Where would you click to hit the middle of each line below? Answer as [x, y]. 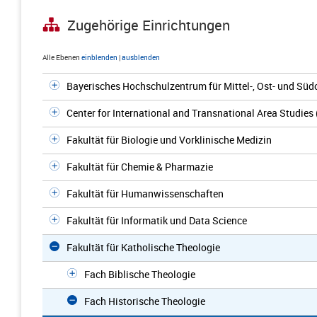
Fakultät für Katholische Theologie [143, 247]
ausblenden [141, 57]
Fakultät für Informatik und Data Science [157, 220]
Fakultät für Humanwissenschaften [145, 194]
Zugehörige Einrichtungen [149, 25]
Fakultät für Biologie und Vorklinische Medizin [169, 140]
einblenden [99, 57]
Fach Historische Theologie [145, 301]
